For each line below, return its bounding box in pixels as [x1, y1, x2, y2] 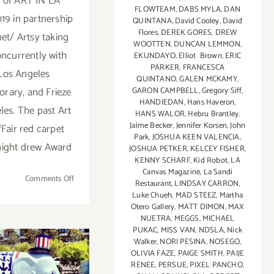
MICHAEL [202, 212, 235, 225]
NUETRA [140, 212, 171, 225]
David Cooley [175, 14, 220, 28]
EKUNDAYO [134, 49, 176, 62]
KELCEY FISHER [190, 142, 245, 155]
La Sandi [203, 165, 233, 179]
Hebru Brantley [188, 107, 239, 120]
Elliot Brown [179, 49, 222, 62]
